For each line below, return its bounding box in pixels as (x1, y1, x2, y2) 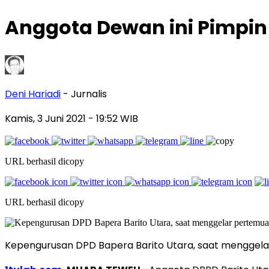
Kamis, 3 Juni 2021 (5, 111, 88, 125)
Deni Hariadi (5, 86, 61, 101)
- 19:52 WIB (88, 111, 138, 125)
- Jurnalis (63, 86, 107, 101)
